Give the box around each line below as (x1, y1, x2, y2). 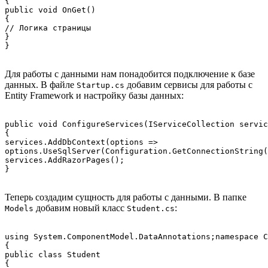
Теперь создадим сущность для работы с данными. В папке (5, 191, 246, 202)
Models (5, 203, 33, 213)
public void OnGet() (5, 5, 96, 14)
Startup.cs (77, 80, 124, 90)
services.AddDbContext (5, 137, 105, 147)
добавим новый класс (33, 202, 127, 213)
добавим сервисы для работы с (124, 79, 252, 90)
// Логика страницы (5, 23, 91, 32)
